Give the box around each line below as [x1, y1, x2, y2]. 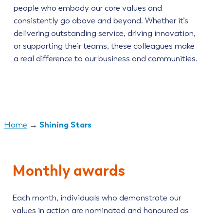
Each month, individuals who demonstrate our [12, 193, 181, 202]
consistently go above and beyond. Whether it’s [14, 16, 188, 26]
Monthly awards [12, 161, 125, 180]
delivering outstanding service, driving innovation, [14, 28, 196, 38]
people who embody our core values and [14, 3, 162, 13]
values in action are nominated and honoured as [12, 206, 189, 215]
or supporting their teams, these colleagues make [14, 41, 195, 51]
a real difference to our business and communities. [14, 54, 198, 64]
